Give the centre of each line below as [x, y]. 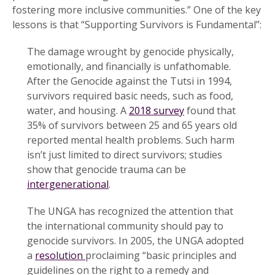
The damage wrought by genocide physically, [130, 51]
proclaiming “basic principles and [161, 255]
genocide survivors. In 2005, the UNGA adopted [135, 240]
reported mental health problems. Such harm [131, 140]
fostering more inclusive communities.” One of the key [137, 10]
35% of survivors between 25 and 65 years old [132, 125]
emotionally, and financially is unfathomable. [129, 66]
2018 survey [157, 110]
